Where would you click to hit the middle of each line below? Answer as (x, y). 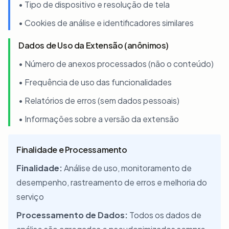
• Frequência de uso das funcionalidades (95, 82)
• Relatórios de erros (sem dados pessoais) (99, 100)
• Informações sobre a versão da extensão (99, 119)
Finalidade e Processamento (72, 150)
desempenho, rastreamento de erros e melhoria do (112, 182)
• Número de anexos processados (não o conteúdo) (116, 64)
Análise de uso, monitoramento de (127, 168)
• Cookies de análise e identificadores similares (106, 23)
